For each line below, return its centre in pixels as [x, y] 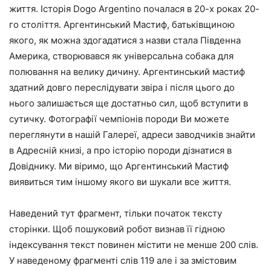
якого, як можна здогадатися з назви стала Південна [125, 41]
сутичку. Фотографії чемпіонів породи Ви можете [119, 119]
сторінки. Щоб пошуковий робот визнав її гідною [117, 229]
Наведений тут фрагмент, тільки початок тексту [116, 214]
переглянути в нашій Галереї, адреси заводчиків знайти [132, 135]
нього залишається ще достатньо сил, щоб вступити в [129, 103]
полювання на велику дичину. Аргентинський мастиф [127, 72]
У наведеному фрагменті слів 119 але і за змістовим [123, 261]
